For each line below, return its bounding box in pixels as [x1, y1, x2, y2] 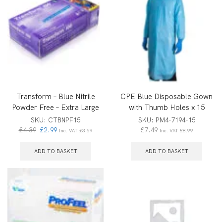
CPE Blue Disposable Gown [120, 91, 213, 101]
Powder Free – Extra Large [12, 102, 99, 112]
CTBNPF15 [48, 115, 80, 124]
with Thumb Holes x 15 [128, 102, 205, 112]
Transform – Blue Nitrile [16, 91, 95, 101]
